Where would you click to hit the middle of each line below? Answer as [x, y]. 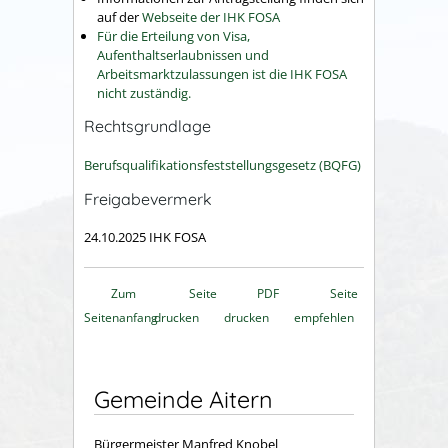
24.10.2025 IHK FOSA [145, 237]
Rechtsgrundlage [147, 126]
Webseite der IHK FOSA [211, 16]
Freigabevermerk [148, 198]
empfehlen [324, 318]
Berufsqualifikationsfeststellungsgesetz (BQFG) [222, 164]
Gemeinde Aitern [183, 400]
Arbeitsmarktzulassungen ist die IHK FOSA [222, 73]
